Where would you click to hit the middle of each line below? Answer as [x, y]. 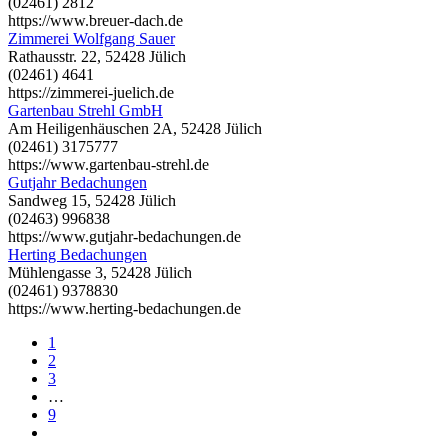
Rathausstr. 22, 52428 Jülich [97, 56]
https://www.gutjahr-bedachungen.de [124, 236]
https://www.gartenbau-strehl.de [108, 164]
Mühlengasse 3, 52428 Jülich [100, 272]
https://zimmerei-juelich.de [91, 92]
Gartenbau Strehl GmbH [85, 110]
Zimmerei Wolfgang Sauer [91, 38]
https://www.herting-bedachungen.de [124, 308]
